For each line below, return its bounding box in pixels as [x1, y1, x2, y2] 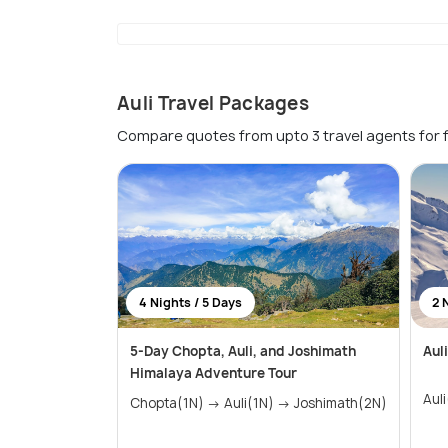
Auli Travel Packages [117, 91, 309, 117]
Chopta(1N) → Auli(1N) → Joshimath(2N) [294, 394, 387, 413]
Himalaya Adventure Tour [130, 364, 297, 383]
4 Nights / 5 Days [139, 294, 242, 312]
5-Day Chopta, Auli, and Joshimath [130, 342, 356, 361]
